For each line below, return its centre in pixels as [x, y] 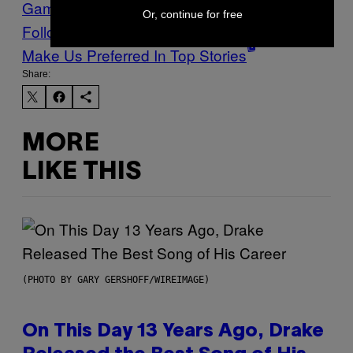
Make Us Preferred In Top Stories [134, 55]
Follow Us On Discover [100, 32]
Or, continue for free [192, 14]
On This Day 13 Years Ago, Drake [173, 332]
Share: [36, 74]
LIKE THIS [82, 172]
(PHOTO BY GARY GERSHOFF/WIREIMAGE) [116, 280]
